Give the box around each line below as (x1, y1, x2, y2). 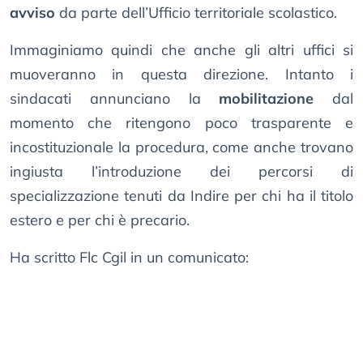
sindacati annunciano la (10, 89, 220, 109)
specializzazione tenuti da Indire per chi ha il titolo (10, 186, 353, 206)
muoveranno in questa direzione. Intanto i (10, 65, 353, 84)
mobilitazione (219, 89, 314, 109)
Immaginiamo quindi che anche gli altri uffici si (10, 41, 353, 60)
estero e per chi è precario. (10, 211, 190, 230)
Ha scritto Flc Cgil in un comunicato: (10, 248, 249, 267)
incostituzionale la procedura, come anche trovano (10, 138, 353, 157)
